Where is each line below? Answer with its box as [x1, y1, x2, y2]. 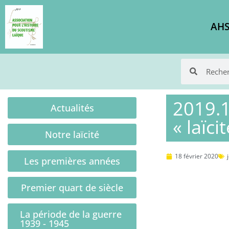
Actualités [50, 101, 94, 114]
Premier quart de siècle [21, 181, 124, 194]
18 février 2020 [174, 151, 218, 161]
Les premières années [24, 154, 121, 167]
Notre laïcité [45, 128, 100, 141]
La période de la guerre [20, 208, 122, 220]
